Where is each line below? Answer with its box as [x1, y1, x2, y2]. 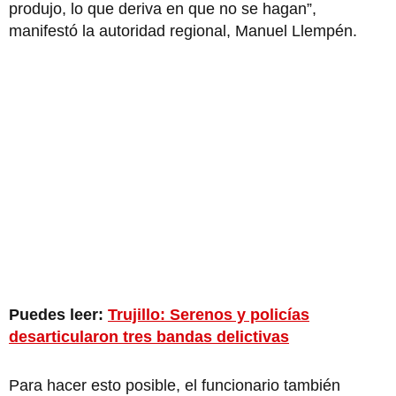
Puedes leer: [9, 305, 108, 324]
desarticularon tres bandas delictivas [9, 327, 289, 346]
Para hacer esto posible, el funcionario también [9, 376, 340, 394]
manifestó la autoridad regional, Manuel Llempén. [9, 21, 357, 40]
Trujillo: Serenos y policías [108, 305, 309, 324]
